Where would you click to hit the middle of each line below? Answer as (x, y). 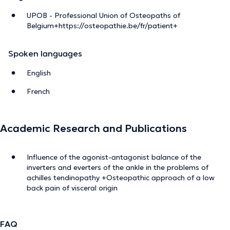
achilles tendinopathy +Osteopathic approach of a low (121, 177)
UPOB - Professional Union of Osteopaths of (103, 15)
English (39, 73)
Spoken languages (45, 53)
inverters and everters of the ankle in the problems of (118, 167)
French (38, 91)
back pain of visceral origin (72, 188)
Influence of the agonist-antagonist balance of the (114, 157)
